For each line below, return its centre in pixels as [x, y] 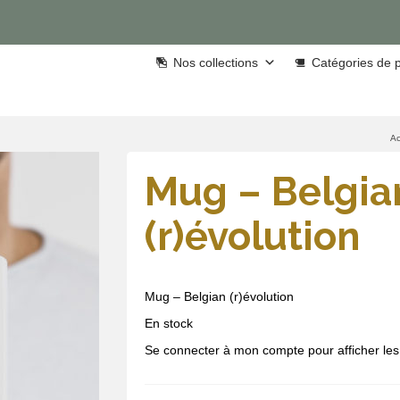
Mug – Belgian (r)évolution [219, 296]
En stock [168, 323]
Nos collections [216, 62]
